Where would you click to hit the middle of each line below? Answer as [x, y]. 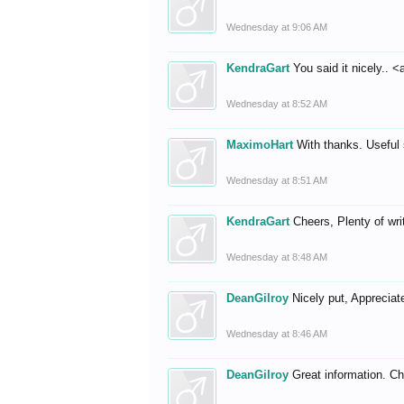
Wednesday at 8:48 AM [277, 257]
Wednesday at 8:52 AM [277, 104]
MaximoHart [260, 145]
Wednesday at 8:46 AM [277, 334]
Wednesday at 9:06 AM [277, 27]
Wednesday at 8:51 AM [277, 180]
